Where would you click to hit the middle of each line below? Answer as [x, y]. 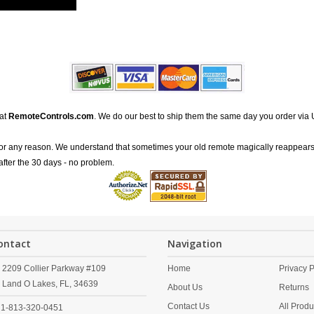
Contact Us [189, 306]
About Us [185, 287]
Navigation [195, 244]
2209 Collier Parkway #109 [54, 268]
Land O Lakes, [29, 284]
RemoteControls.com [51, 116]
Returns [294, 287]
